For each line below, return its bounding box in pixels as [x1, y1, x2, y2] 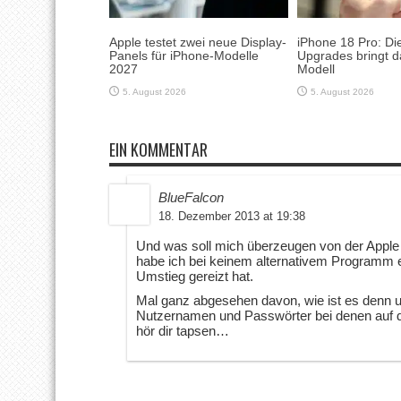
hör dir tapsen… [136, 322, 229, 338]
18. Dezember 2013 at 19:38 [158, 209, 305, 223]
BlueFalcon [158, 189, 224, 205]
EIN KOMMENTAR [109, 137, 208, 161]
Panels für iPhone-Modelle [109, 47, 259, 63]
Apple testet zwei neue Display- [109, 34, 286, 49]
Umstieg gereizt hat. [136, 268, 253, 284]
